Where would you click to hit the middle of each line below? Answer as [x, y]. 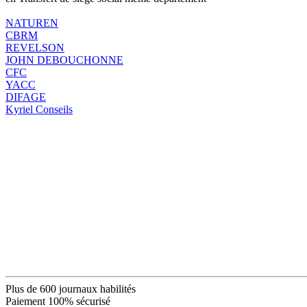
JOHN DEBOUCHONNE [64, 60]
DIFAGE [26, 97]
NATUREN [32, 23]
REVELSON [35, 47]
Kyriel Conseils [39, 109]
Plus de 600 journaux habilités [71, 288]
